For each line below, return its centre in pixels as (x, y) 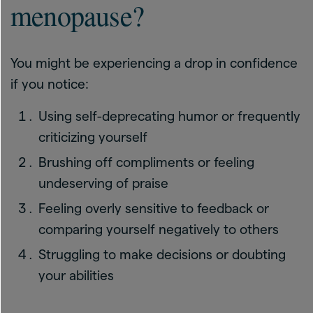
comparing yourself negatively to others (159, 230)
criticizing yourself (93, 137)
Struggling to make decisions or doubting (162, 255)
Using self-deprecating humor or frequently (169, 116)
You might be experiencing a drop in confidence (154, 63)
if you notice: (50, 84)
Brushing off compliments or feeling (146, 162)
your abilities (76, 276)
